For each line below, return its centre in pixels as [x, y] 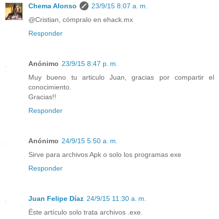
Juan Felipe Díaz [56, 199]
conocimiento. [50, 87]
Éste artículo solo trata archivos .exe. [86, 212]
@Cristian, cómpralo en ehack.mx [81, 20]
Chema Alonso [53, 6]
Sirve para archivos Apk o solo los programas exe [105, 155]
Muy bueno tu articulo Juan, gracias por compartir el [121, 77]
